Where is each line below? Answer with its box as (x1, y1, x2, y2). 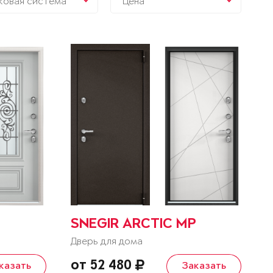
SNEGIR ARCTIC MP (70, 217, 196, 232)
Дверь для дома (70, 236, 143, 247)
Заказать (181, 260, 226, 272)
